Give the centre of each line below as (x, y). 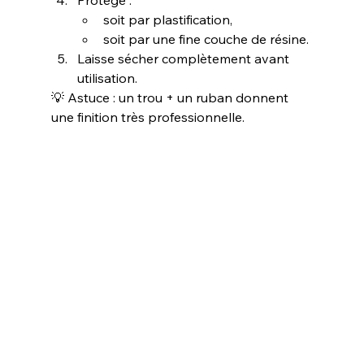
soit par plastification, (167, 20)
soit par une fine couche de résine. (206, 39)
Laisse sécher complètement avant (184, 59)
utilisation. (107, 78)
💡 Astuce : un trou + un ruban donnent (171, 98)
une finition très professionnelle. (147, 117)
